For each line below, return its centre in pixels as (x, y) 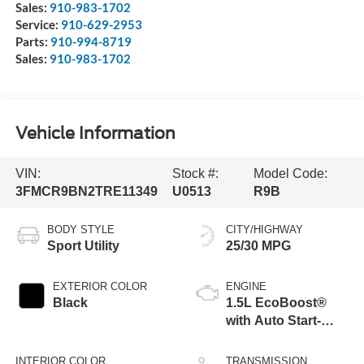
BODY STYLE (80, 230)
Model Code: (290, 173)
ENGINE (246, 287)
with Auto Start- (273, 321)
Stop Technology (279, 339)
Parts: (32, 42)
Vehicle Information (95, 133)
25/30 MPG (258, 246)
